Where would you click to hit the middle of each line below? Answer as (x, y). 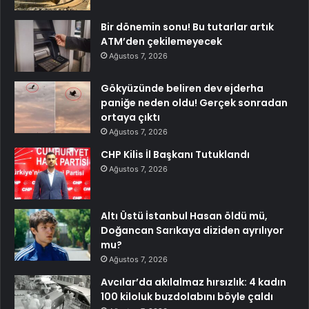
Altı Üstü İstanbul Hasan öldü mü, (184, 216)
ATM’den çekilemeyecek (161, 41)
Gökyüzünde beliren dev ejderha (182, 88)
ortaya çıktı (130, 117)
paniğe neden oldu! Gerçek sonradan (194, 102)
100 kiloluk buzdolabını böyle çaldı (187, 296)
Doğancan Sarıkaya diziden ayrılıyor (192, 230)
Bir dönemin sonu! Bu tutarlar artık (187, 27)
